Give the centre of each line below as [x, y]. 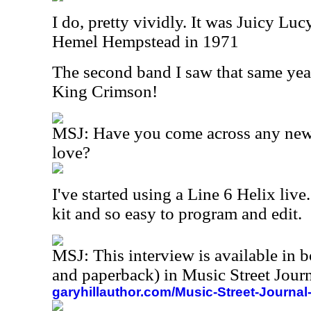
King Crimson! [105, 91]
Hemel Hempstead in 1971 [145, 41]
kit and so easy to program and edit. [177, 213]
